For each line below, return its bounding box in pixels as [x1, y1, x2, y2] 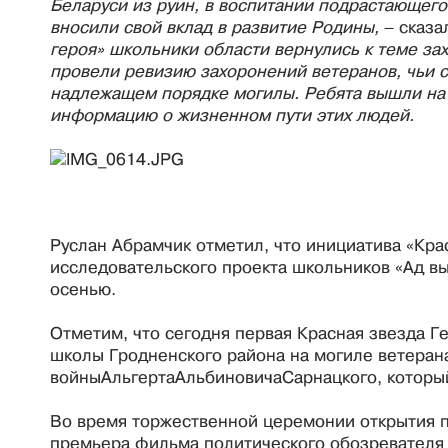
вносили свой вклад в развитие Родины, [50, 17, 384, 37]
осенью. [50, 279, 116, 299]
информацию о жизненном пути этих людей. [50, 105, 414, 125]
